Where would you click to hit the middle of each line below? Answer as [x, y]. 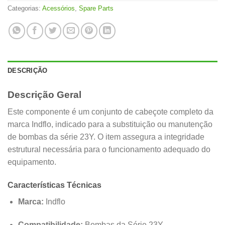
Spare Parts [96, 8]
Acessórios [59, 8]
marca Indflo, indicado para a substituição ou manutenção [110, 125]
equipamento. [32, 162]
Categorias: [25, 8]
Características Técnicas [54, 185]
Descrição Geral [44, 94]
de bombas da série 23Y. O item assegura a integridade [106, 137]
